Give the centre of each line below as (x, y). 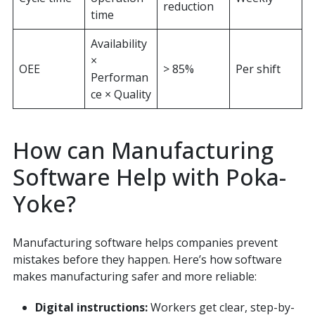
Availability (118, 43)
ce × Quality (121, 94)
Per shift (258, 69)
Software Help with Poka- (149, 176)
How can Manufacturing (143, 150)
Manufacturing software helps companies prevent (145, 242)
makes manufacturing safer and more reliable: (134, 276)
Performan (119, 77)
